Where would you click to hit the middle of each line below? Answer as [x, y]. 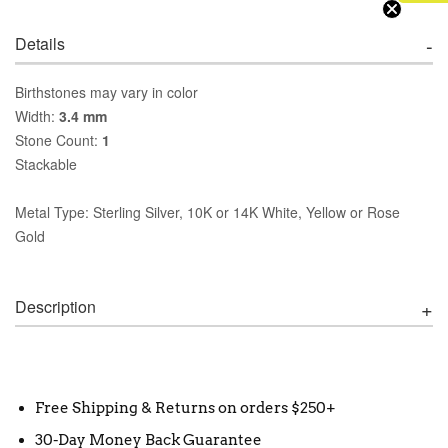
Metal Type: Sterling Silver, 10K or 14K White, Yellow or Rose [207, 211]
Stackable [46, 163]
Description [55, 306]
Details [40, 43]
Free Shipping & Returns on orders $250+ [185, 407]
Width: [37, 115]
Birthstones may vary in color [106, 91]
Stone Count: [58, 139]
